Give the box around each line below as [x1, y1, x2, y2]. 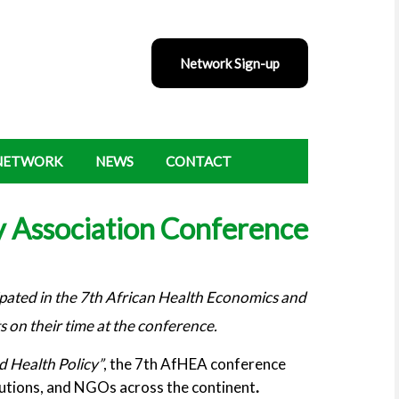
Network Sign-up [179, 55, 280, 71]
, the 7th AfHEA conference [103, 354, 286, 374]
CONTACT [166, 153, 232, 170]
